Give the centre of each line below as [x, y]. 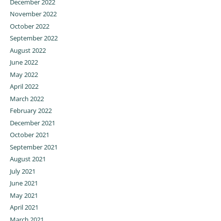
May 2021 [24, 195]
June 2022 [24, 62]
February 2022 [31, 111]
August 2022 [28, 50]
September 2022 [34, 38]
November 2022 [33, 14]
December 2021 [32, 123]
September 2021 [34, 147]
